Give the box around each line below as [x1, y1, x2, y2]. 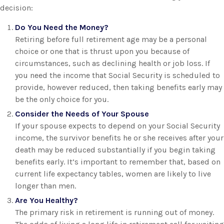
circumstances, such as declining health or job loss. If [15, 58, 210, 68]
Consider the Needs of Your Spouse [15, 108, 149, 118]
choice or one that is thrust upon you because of [15, 46, 189, 56]
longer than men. [15, 180, 76, 190]
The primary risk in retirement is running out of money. [15, 207, 214, 217]
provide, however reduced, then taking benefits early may [15, 82, 222, 92]
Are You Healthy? [15, 195, 78, 205]
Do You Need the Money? [15, 22, 108, 32]
